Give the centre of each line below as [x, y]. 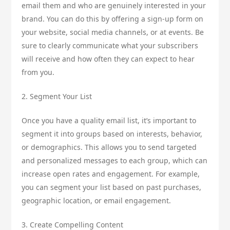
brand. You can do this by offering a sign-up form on [113, 19]
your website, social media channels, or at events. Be [113, 32]
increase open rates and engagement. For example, [111, 174]
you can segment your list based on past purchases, [112, 187]
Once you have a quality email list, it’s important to [109, 121]
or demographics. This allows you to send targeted [109, 147]
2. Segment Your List [57, 97]
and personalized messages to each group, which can [115, 161]
